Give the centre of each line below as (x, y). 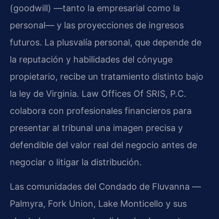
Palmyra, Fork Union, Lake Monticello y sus (98, 203)
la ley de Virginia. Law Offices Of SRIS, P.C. (98, 94)
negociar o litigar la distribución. (76, 162)
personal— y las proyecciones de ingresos (97, 25)
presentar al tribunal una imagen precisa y (96, 128)
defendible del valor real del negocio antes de (103, 145)
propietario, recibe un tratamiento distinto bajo (107, 77)
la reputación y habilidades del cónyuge (91, 60)
